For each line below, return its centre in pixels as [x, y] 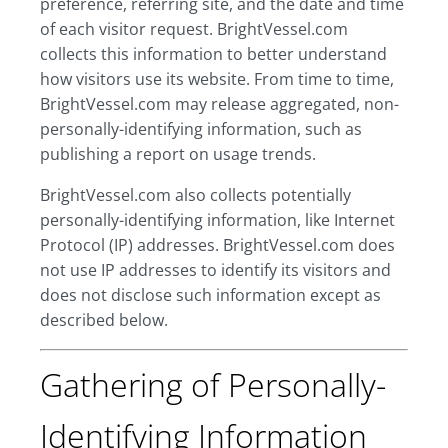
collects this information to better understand [213, 54]
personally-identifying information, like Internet [217, 220]
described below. [104, 320]
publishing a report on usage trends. [178, 154]
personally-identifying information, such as [201, 129]
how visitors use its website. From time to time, [217, 79]
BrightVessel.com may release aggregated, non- [219, 104]
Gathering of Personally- [213, 384]
